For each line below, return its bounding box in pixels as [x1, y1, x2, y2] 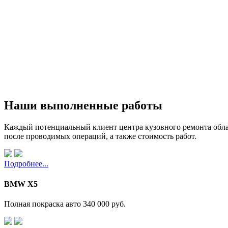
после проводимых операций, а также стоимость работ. [4, 132, 196, 141]
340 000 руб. [83, 199, 126, 208]
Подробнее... [4, 159, 48, 168]
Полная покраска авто [4, 199, 83, 208]
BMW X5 [4, 179, 38, 188]
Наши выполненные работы [4, 99, 162, 112]
